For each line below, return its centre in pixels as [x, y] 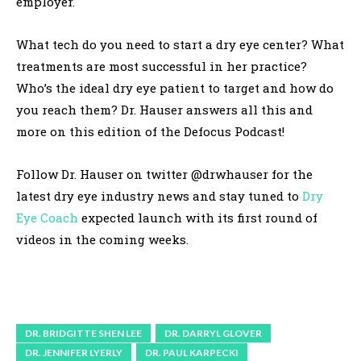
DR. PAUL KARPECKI [192, 353]
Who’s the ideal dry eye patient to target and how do [175, 88]
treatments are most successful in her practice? [162, 66]
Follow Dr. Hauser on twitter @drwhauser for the [164, 174]
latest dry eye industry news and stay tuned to [159, 196]
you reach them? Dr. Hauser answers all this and [164, 110]
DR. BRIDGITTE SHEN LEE [83, 334]
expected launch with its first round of [198, 218]
